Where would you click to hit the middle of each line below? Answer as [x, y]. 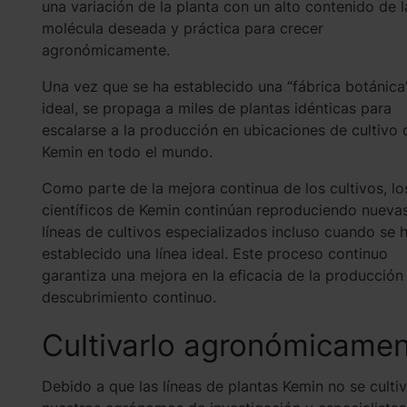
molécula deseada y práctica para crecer [182, 28]
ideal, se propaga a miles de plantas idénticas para [216, 108]
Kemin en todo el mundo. [128, 152]
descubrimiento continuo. [131, 297]
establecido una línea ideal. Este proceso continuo [214, 253]
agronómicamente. [105, 50]
